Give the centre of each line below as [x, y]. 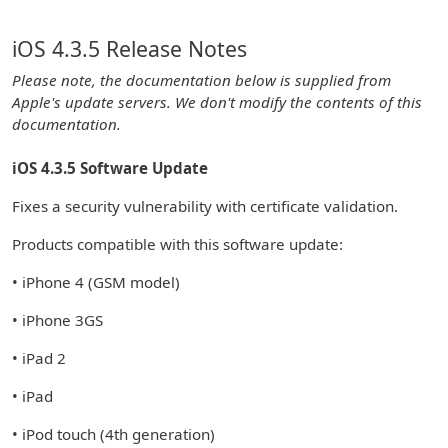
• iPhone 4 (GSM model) [96, 282]
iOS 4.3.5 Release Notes [129, 48]
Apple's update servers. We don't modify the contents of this [217, 102]
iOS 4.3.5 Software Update [110, 168]
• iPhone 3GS [57, 320]
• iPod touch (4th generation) [113, 434]
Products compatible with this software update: [177, 244]
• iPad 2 [39, 358]
